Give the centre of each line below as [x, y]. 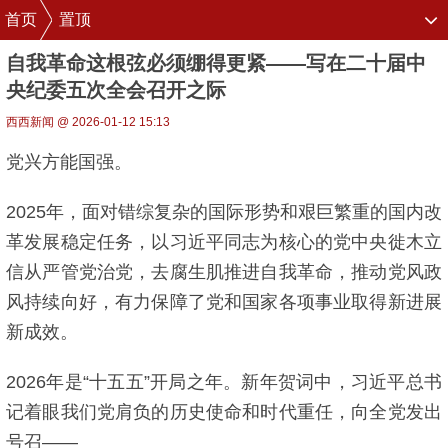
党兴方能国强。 [69, 162]
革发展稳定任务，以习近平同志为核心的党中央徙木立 [224, 242]
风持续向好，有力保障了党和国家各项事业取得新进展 [224, 302]
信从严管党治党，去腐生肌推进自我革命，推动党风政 [224, 272]
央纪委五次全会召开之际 [116, 90]
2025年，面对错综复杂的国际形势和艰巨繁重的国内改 [224, 212]
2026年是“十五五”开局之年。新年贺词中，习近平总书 [224, 382]
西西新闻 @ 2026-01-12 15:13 [88, 122]
